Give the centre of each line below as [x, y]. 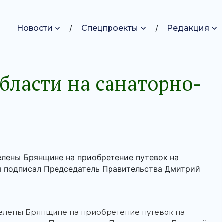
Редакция [188, 28]
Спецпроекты [110, 28]
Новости [35, 28]
